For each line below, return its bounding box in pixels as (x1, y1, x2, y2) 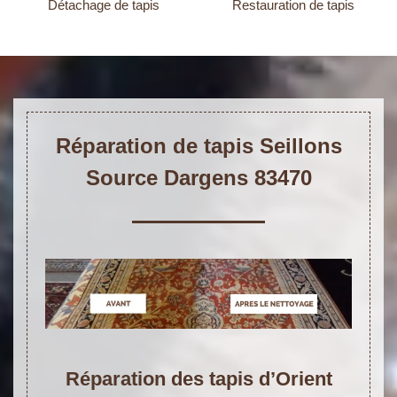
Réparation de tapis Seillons (55, 134, 342, 159)
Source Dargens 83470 (85, 166, 312, 191)
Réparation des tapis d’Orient (65, 367, 332, 390)
